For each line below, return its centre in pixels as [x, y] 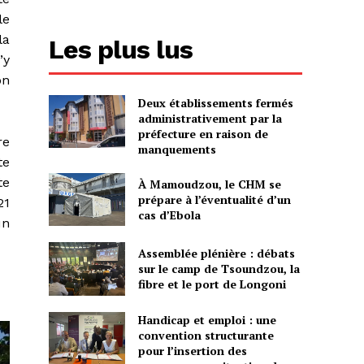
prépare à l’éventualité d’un [214, 199]
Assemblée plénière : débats [216, 253]
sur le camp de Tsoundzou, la [219, 269]
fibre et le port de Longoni [212, 284]
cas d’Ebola [169, 214]
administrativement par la [210, 118]
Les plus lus [121, 49]
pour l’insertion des [192, 350]
